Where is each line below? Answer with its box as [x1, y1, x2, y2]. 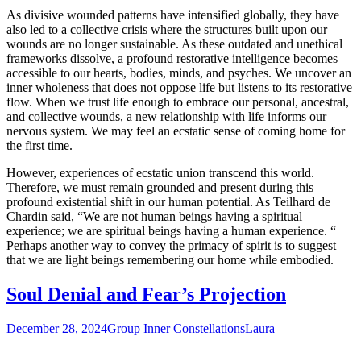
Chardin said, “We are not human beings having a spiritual [6, 209, 302, 223]
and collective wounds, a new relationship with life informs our [6, 109, 326, 123]
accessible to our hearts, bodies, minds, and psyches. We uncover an [6, 65, 351, 80]
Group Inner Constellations [107, 321, 245, 335]
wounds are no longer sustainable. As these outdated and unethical [6, 36, 342, 51]
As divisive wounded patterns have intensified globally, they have [6, 7, 339, 22]
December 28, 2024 [6, 321, 107, 335]
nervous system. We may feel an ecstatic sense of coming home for [6, 123, 345, 138]
